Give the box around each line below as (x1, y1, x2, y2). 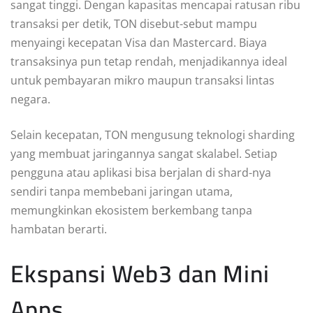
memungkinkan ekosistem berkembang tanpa (10, 203, 252, 219)
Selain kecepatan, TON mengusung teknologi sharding (10, 127, 295, 143)
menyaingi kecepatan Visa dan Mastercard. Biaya (10, 35, 267, 51)
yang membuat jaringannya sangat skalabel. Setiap (10, 146, 277, 162)
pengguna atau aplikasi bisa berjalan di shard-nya (10, 165, 271, 181)
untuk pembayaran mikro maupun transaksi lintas (10, 73, 275, 89)
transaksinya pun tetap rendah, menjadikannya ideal (10, 54, 287, 70)
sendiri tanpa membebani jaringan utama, (10, 184, 233, 200)
